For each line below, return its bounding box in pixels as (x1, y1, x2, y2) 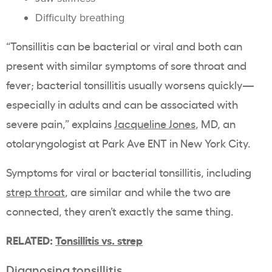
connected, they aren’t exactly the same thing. (6, 203, 236, 218)
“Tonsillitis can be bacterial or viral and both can (6, 38, 242, 53)
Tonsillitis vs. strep (55, 232, 143, 247)
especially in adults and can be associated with (6, 97, 238, 111)
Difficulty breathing (35, 11, 124, 24)
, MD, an (195, 116, 236, 131)
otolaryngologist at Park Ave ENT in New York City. (6, 135, 253, 150)
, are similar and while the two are (65, 184, 231, 199)
